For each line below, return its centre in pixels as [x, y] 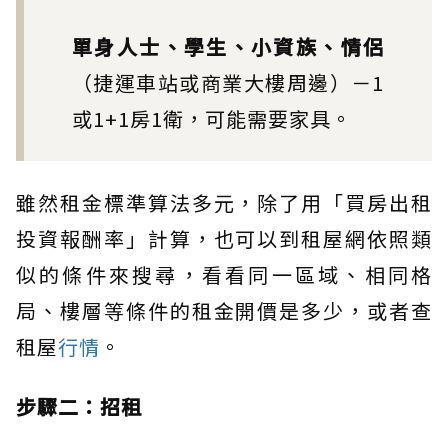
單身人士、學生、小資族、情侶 [228, 46]
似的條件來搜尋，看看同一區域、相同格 [224, 274]
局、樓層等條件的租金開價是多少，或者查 [224, 310]
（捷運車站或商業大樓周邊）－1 [228, 82]
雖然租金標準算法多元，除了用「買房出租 [224, 202]
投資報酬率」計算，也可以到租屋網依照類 [224, 238]
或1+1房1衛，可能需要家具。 [212, 118]
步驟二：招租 [79, 406]
